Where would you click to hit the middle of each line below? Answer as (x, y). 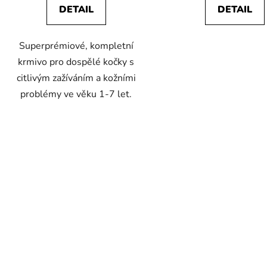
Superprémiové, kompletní (76, 46)
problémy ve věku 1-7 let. (76, 94)
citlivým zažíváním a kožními (76, 78)
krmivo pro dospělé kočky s (76, 62)
